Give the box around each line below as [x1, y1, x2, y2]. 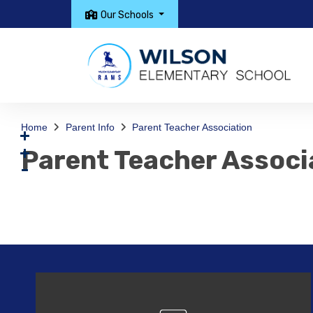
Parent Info [65, 122, 115, 133]
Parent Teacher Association [132, 122, 252, 133]
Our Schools [101, 8, 154, 21]
